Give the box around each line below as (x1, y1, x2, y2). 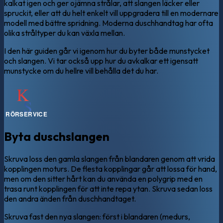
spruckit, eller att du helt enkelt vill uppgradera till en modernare (4, 7, 219, 18)
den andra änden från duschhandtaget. (4, 193, 136, 204)
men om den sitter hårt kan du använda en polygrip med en (4, 173, 203, 184)
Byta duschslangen (4, 128, 110, 144)
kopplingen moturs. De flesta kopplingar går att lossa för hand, (4, 163, 217, 174)
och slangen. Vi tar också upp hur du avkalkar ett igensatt (4, 55, 198, 66)
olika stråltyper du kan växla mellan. (4, 27, 125, 38)
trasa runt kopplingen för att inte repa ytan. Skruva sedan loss (4, 183, 213, 194)
